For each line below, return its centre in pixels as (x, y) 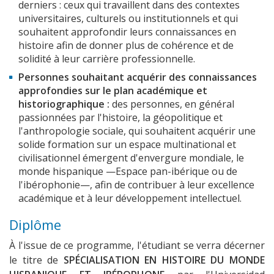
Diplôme (35, 225)
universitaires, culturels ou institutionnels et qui (128, 19)
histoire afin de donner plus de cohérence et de (126, 46)
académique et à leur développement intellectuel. (130, 198)
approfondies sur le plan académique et (113, 91)
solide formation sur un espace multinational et (127, 145)
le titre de (36, 260)
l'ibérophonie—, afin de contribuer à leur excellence (136, 185)
